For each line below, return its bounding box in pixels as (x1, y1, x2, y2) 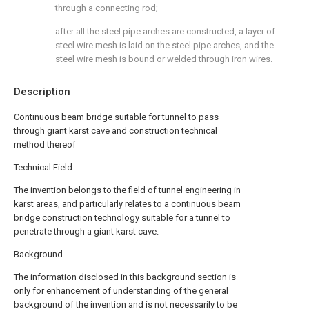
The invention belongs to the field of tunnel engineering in (14, 185, 241, 195)
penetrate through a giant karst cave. (14, 226, 159, 237)
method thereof (14, 139, 76, 150)
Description (14, 86, 70, 98)
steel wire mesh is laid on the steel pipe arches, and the (55, 40, 274, 50)
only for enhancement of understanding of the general (14, 286, 228, 296)
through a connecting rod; (55, 3, 158, 13)
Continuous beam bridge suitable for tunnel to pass (14, 112, 219, 122)
